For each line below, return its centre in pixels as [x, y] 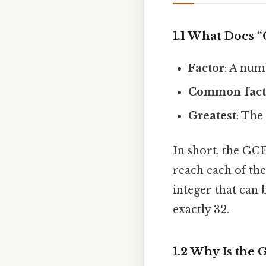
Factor [207, 68]
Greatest [213, 115]
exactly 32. [201, 210]
